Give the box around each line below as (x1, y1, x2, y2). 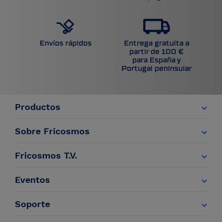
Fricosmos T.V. (15, 150, 77, 161)
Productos (15, 102, 60, 112)
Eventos (15, 174, 50, 185)
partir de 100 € (129, 48, 184, 56)
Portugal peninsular (121, 65, 192, 73)
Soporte (15, 199, 50, 210)
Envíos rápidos (39, 40, 92, 48)
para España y (132, 56, 181, 64)
